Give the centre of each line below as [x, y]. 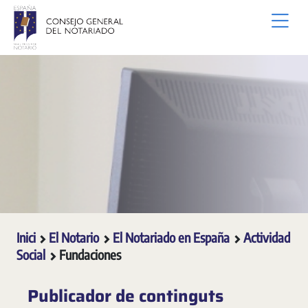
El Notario [75, 237]
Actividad [267, 237]
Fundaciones [90, 254]
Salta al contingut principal [59, 13]
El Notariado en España [173, 237]
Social [32, 254]
